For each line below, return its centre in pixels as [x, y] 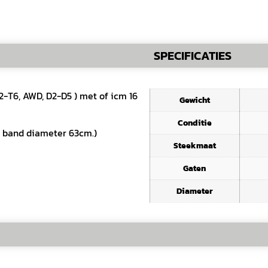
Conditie [194, 122]
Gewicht [194, 100]
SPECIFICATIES [193, 55]
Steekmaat [194, 145]
